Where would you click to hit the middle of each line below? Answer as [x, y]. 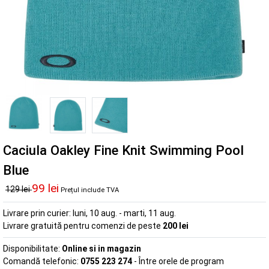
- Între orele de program [178, 261]
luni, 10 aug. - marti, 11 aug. [124, 213]
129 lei [19, 189]
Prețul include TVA [90, 190]
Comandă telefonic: [42, 261]
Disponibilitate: [32, 248]
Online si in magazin [101, 248]
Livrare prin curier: [38, 213]
